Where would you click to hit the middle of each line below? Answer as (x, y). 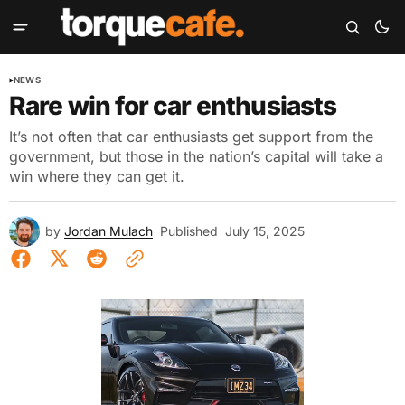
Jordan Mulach (108, 231)
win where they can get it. (97, 176)
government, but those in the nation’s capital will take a (196, 156)
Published (189, 231)
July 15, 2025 (265, 231)
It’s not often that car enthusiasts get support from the (191, 137)
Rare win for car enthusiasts (173, 106)
